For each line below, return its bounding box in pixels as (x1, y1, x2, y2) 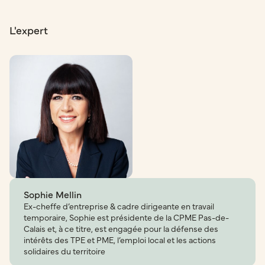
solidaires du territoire (24, 244, 105, 257)
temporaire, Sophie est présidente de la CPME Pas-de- (24, 211, 229, 223)
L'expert (9, 22, 48, 37)
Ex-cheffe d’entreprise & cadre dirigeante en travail (24, 199, 214, 212)
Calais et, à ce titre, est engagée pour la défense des (24, 222, 218, 234)
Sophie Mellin (24, 187, 82, 201)
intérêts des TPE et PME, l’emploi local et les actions (24, 233, 216, 245)
